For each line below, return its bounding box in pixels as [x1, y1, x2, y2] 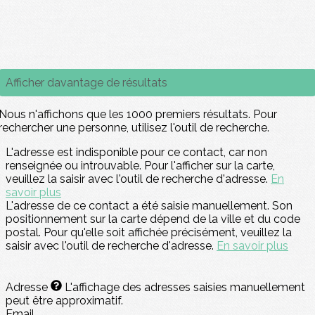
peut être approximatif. [6, 293, 123, 307]
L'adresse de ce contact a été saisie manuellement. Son [6, 198, 292, 212]
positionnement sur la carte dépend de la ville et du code [6, 212, 300, 226]
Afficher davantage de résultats [6, 75, 167, 89]
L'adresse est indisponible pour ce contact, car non [6, 145, 267, 159]
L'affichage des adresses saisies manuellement [65, 280, 305, 294]
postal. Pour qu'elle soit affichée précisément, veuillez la [6, 225, 292, 239]
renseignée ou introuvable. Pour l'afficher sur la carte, [6, 158, 275, 172]
